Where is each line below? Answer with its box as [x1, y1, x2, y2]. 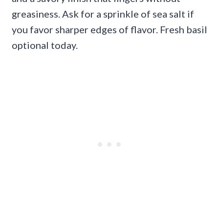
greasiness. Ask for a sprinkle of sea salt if [12, 8, 194, 20]
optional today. [12, 39, 78, 51]
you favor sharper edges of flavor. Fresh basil [12, 23, 207, 36]
